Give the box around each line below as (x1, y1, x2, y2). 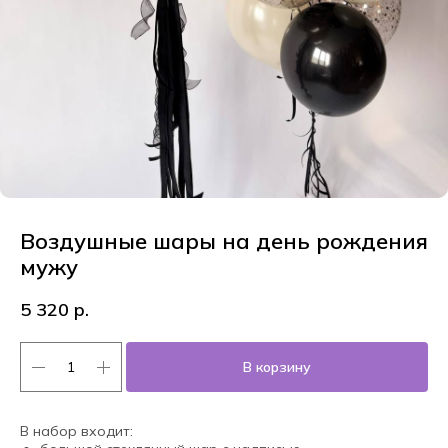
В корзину (243, 357, 311, 376)
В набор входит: (20, 422, 133, 440)
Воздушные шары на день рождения (20, 227, 428, 255)
